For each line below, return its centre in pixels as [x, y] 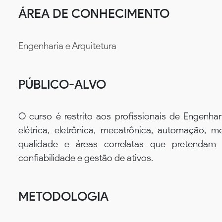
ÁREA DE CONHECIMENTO [94, 13]
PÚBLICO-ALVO [62, 84]
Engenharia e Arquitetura [67, 46]
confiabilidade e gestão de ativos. [86, 158]
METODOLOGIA [63, 196]
